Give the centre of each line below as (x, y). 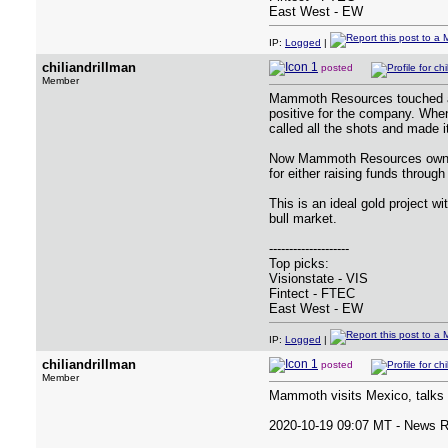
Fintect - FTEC (312, 293)
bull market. (303, 218)
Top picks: (299, 263)
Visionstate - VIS (318, 278)
